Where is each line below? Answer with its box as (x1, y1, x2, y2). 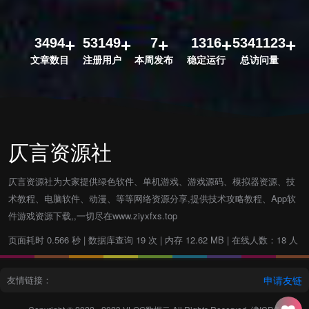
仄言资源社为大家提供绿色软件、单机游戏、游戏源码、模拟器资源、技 (8, 174, 295, 188)
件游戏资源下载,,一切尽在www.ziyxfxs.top (8, 208, 177, 222)
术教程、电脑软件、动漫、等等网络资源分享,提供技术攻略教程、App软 (8, 191, 296, 205)
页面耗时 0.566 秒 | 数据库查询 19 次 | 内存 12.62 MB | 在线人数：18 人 (8, 232, 298, 246)
